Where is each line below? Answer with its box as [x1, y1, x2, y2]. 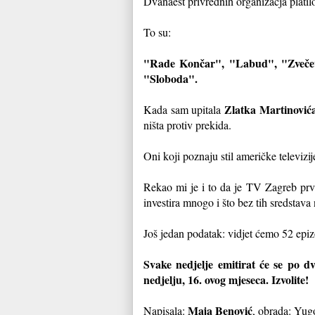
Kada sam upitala [143, 101, 225, 117]
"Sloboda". [143, 70, 198, 86]
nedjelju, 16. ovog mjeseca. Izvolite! [143, 271, 309, 288]
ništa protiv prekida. [143, 117, 231, 132]
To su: [143, 24, 171, 39]
